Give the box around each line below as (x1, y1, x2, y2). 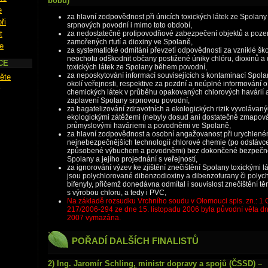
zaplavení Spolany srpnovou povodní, (67, 96, 190, 105)
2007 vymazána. (67, 214, 121, 222)
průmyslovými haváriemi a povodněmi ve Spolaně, (67, 121, 231, 130)
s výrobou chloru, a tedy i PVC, (67, 188, 166, 197)
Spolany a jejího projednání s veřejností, (67, 155, 197, 163)
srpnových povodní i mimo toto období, (67, 21, 192, 29)
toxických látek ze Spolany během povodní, (67, 63, 207, 71)
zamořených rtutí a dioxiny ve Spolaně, (67, 38, 193, 46)
